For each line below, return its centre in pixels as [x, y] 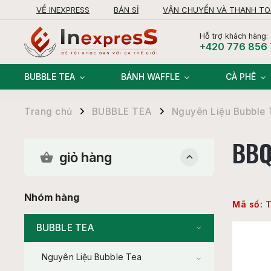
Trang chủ [48, 112]
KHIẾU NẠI [55, 24]
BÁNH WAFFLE [150, 77]
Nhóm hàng [52, 197]
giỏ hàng [86, 157]
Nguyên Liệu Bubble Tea [92, 257]
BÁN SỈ [126, 9]
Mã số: [247, 204]
